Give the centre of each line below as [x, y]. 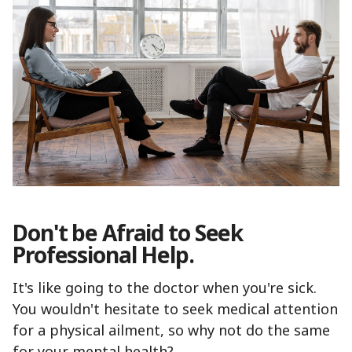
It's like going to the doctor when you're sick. [165, 287]
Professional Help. [103, 254]
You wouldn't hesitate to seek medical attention [175, 308]
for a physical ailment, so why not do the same [171, 330]
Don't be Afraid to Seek [128, 232]
